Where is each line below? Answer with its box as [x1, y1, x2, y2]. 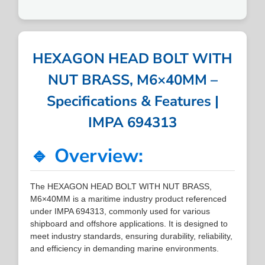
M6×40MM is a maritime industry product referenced [30, 193, 227, 203]
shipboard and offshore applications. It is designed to [30, 218, 228, 228]
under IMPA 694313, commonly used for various [30, 206, 211, 216]
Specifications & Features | [46, 91, 219, 111]
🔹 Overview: [30, 143, 144, 169]
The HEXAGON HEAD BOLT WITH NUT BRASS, [30, 181, 212, 191]
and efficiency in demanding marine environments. [30, 243, 219, 253]
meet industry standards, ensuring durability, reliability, [30, 231, 233, 241]
